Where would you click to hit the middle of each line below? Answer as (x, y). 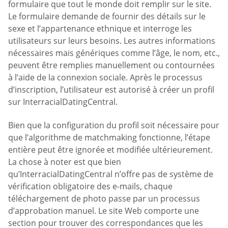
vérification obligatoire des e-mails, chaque (90, 186)
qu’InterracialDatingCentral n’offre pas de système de (111, 174)
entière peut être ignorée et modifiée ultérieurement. (110, 149)
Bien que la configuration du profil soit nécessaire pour (114, 125)
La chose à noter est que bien (65, 162)
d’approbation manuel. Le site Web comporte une (104, 210)
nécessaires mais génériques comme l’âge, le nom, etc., (114, 53)
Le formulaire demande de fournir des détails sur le (107, 17)
